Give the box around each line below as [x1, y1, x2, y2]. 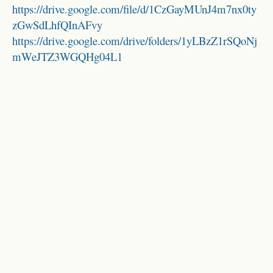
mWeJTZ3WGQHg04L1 [12, 49, 122, 65]
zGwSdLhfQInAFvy [12, 17, 102, 33]
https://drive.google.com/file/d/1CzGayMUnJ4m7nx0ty [12, 1, 257, 17]
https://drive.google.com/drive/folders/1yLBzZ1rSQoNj [12, 33, 257, 49]
